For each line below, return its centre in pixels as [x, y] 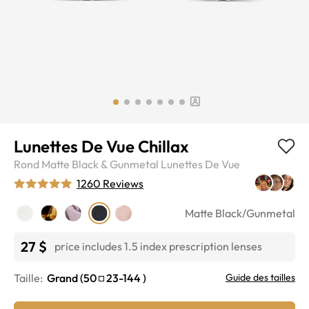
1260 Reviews [110, 183]
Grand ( [65, 278]
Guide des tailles [260, 277]
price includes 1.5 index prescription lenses [158, 246]
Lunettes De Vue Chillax [101, 146]
